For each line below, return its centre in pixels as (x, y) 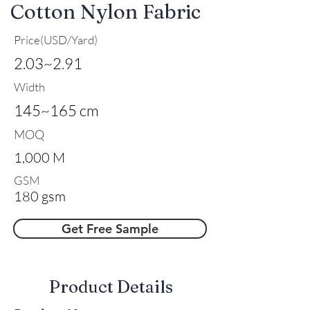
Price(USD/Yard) (56, 39)
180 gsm (40, 196)
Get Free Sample (110, 228)
